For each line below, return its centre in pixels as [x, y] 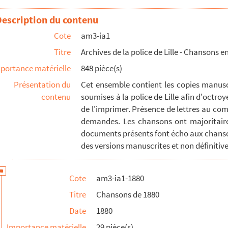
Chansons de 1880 [128, 194]
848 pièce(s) [102, 68]
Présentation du [42, 84]
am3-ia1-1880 [120, 178]
